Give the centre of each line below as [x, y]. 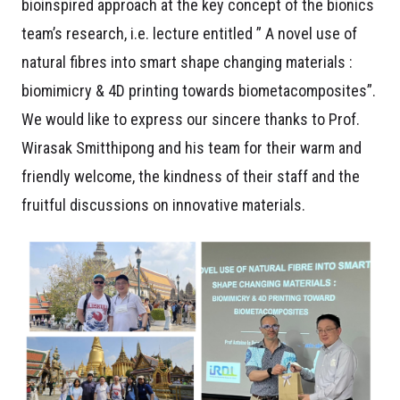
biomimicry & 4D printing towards [130, 90]
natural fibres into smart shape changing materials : [187, 62]
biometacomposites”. [307, 90]
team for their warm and [283, 147]
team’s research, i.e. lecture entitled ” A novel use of [189, 33]
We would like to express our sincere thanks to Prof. [191, 119]
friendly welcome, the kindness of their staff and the [191, 176]
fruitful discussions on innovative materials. [163, 204]
